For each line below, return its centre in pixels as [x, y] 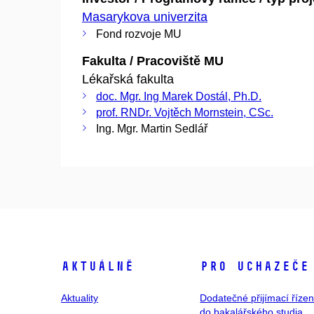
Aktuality [80, 298]
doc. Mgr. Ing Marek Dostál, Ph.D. [179, 96]
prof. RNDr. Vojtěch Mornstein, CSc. [185, 112]
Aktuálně [97, 266]
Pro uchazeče [255, 266]
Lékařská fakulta [128, 79]
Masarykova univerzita [145, 17]
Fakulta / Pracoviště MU [153, 61]
